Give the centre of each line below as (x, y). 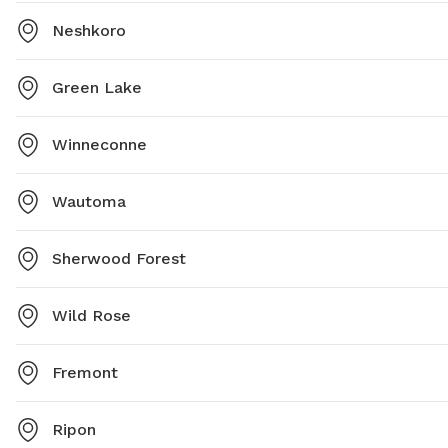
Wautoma (89, 202)
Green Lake (97, 88)
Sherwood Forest (119, 259)
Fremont (85, 373)
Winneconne (99, 145)
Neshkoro (89, 31)
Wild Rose (91, 316)
